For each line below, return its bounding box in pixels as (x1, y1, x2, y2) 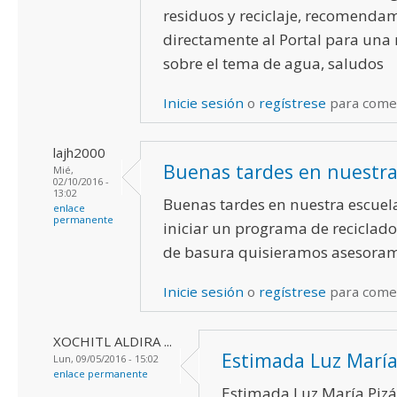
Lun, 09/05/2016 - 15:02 (53, 351, 159, 365)
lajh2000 (53, 143, 105, 161)
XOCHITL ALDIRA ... (53, 331, 172, 350)
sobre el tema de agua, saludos (163, 52, 384, 74)
